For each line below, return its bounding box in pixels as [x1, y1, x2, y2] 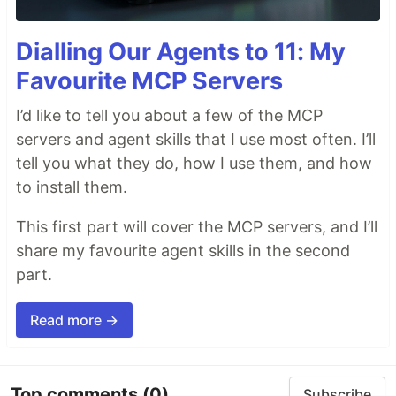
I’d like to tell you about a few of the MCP [16, 106, 323, 126]
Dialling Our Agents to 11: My [16, 37, 346, 67]
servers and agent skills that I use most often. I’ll [16, 130, 376, 149]
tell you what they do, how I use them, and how [16, 154, 372, 173]
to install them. [16, 178, 127, 197]
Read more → [30, 311, 118, 330]
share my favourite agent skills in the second [16, 241, 350, 261]
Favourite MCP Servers [16, 66, 283, 96]
